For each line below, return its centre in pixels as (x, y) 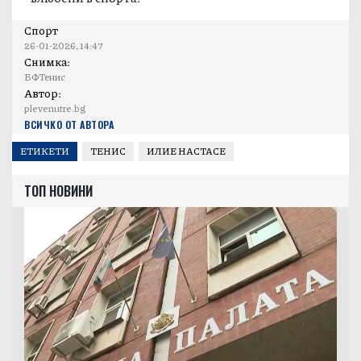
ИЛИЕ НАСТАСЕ (186, 151)
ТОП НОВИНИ (58, 191)
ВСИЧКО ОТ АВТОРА (69, 124)
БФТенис (45, 77)
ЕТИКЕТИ (45, 151)
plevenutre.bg (55, 108)
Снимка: (47, 61)
